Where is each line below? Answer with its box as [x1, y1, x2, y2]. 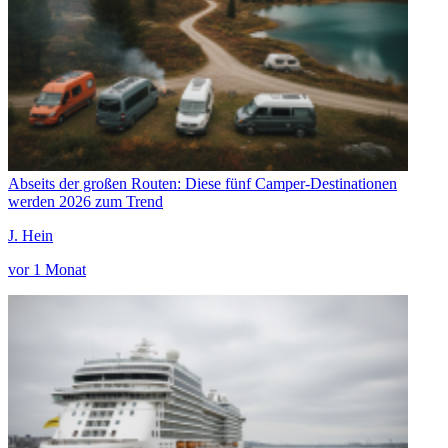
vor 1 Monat [8, 260, 86, 278]
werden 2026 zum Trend [8, 192, 163, 210]
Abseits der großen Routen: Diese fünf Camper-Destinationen [8, 174, 397, 192]
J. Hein [8, 226, 53, 244]
